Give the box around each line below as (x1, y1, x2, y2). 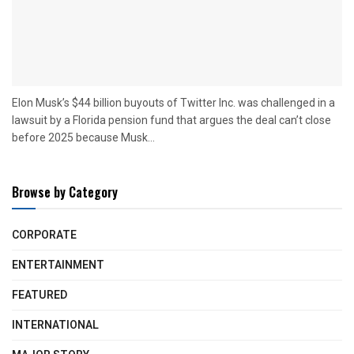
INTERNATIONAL (12, 316, 99, 333)
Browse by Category (12, 182, 118, 201)
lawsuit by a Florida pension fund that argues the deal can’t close (12, 113, 331, 126)
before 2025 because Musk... (12, 130, 155, 144)
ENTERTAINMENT (12, 256, 104, 273)
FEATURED (12, 286, 67, 303)
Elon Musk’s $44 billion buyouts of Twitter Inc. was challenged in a (12, 96, 335, 109)
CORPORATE (12, 226, 77, 243)
